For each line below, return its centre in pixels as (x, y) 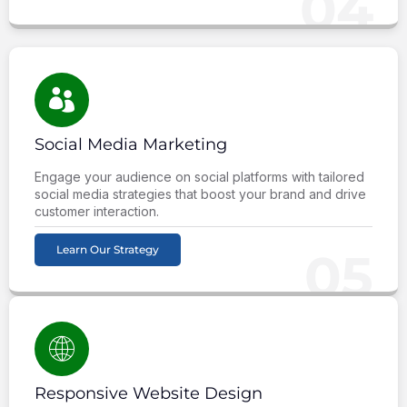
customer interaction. (97, 211)
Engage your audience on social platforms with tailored (199, 176)
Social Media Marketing (131, 144)
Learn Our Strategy (108, 249)
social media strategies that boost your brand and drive (200, 194)
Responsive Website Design (149, 393)
